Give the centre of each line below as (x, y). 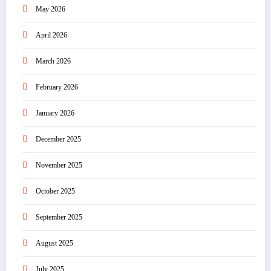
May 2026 (51, 9)
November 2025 (59, 165)
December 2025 (58, 139)
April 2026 (51, 35)
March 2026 (53, 61)
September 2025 (59, 217)
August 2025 (54, 243)
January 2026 (55, 113)
